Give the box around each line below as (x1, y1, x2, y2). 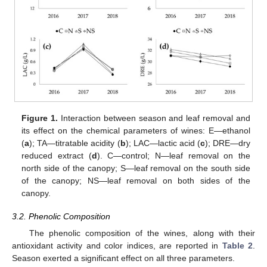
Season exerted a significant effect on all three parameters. (12, 253, 235, 263)
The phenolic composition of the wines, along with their (29, 228, 255, 238)
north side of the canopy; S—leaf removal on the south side (21, 163, 250, 173)
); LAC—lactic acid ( (125, 138, 200, 148)
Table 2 (222, 240, 253, 250)
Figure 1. (21, 113, 58, 123)
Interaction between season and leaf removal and (58, 113, 250, 123)
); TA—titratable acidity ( (29, 138, 120, 148)
